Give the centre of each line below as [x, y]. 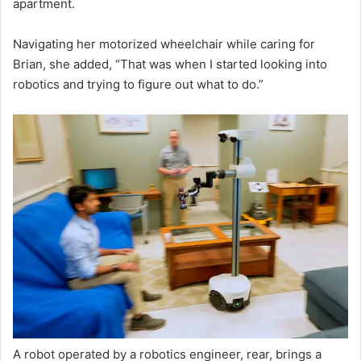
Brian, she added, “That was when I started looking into [170, 64]
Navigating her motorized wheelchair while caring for [164, 44]
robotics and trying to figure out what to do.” [138, 85]
